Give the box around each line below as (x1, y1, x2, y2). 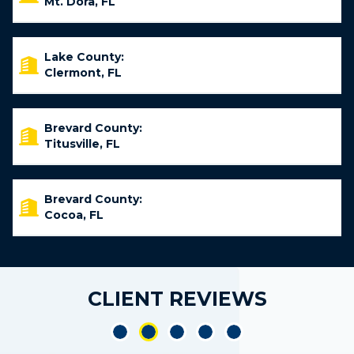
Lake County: (44, 50, 124, 64)
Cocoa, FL (44, 208, 104, 222)
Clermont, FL (44, 66, 122, 80)
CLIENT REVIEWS (87, 287, 267, 311)
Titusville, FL (44, 137, 120, 151)
